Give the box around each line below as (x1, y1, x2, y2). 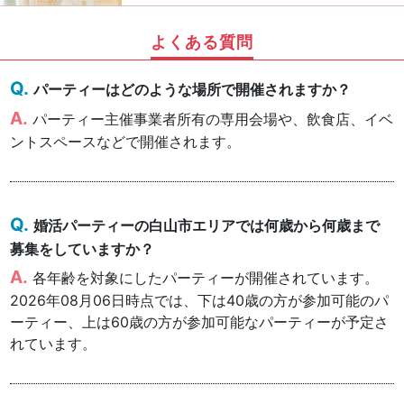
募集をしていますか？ (10, 240, 155, 259)
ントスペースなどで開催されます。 (10, 133, 242, 151)
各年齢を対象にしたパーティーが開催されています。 (32, 269, 380, 288)
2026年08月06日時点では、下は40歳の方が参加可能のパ (10, 291, 390, 310)
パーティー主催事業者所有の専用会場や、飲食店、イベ (32, 110, 394, 129)
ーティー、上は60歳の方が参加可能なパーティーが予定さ (10, 313, 390, 332)
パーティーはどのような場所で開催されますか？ (33, 79, 352, 98)
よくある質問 (151, 32, 253, 52)
